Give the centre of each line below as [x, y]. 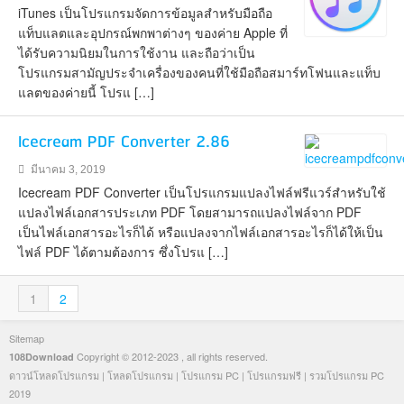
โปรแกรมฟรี [274, 375]
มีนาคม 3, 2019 [67, 170]
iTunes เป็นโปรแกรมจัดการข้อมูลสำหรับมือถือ [145, 13]
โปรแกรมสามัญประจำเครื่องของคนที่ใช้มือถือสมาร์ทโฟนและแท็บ [199, 72]
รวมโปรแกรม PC [347, 375]
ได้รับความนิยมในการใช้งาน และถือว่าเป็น [137, 52]
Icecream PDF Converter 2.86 [124, 142]
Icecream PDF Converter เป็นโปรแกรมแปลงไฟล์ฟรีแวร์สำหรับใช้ [202, 192]
